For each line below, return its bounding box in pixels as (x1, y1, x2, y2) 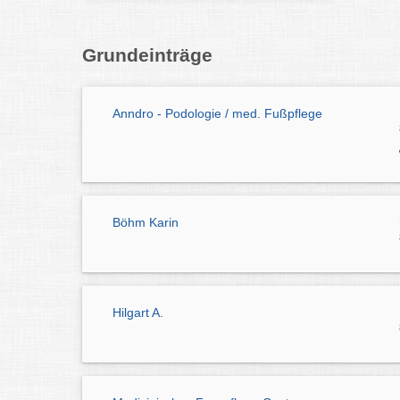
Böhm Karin (112, 215, 179, 230)
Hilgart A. (112, 305, 163, 321)
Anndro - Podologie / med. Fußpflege (112, 105, 322, 121)
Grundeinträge (82, 44, 212, 65)
